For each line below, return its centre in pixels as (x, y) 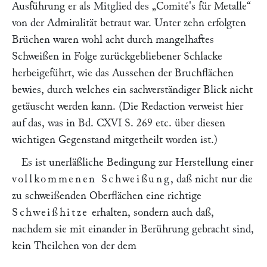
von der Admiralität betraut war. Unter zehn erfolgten (129, 23)
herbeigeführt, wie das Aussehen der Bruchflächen (123, 73)
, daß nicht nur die (212, 179)
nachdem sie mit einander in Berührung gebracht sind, (133, 229)
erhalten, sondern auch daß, (151, 212)
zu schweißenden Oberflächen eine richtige (107, 196)
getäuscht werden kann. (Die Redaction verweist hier (128, 106)
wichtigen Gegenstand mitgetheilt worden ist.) (115, 140)
